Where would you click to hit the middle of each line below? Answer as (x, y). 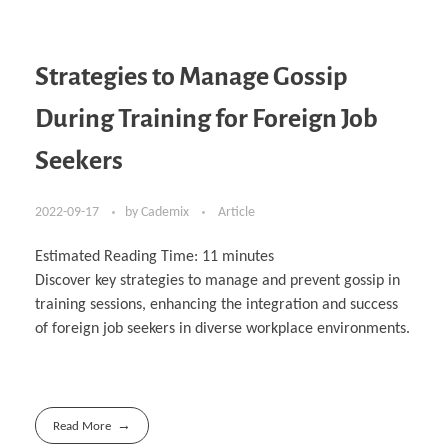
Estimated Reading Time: (118, 257)
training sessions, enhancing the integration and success (216, 305)
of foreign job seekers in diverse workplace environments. (222, 329)
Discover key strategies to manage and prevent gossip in (217, 281)
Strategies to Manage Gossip (191, 76)
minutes (248, 257)
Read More (82, 427)
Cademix (166, 213)
